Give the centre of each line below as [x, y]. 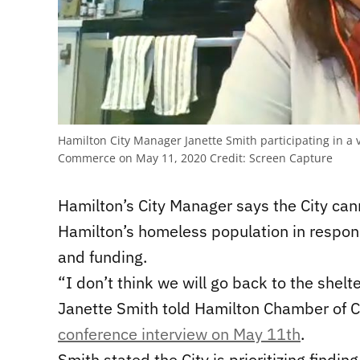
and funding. [102, 257]
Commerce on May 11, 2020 [134, 158]
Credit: [228, 158]
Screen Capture [289, 158]
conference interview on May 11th [179, 334]
